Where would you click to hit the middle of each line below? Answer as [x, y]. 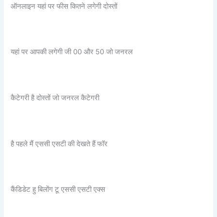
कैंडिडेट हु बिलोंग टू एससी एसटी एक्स [58, 190]
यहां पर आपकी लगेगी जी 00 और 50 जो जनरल [72, 52]
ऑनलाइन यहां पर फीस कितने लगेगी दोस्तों [64, 6]
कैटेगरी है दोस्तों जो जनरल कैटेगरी [55, 98]
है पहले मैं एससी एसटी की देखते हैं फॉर [59, 144]
